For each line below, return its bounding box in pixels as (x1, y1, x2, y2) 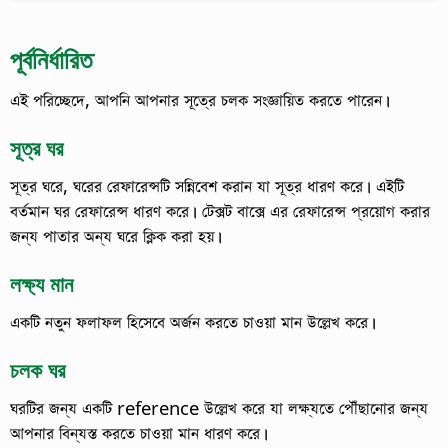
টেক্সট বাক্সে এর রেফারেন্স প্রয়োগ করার (202, 198, 430, 224)
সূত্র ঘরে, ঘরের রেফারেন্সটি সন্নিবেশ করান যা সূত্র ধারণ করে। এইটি (10, 173, 404, 199)
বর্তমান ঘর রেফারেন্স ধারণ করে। (10, 198, 202, 224)
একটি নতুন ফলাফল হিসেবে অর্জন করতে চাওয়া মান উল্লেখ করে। (10, 309, 376, 335)
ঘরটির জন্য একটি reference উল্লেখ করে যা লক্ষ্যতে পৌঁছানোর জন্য (10, 395, 428, 421)
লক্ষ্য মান (10, 269, 73, 299)
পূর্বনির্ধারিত (10, 42, 93, 77)
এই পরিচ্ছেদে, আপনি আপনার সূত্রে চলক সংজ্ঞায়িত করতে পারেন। (10, 87, 390, 113)
